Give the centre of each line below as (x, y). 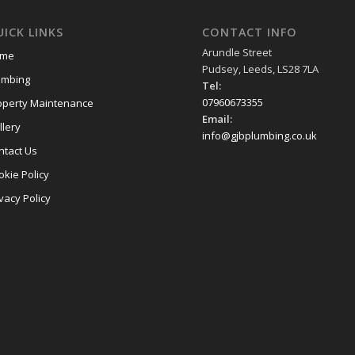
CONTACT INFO (249, 32)
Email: (217, 119)
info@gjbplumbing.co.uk (259, 136)
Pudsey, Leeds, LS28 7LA (260, 69)
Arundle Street (237, 53)
